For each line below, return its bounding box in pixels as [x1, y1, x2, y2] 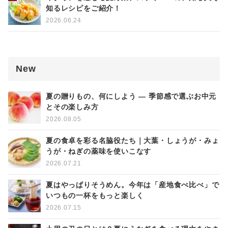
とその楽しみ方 [46, 103, 99, 111]
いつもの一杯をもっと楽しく [46, 191, 144, 199]
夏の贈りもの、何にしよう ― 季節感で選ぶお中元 [46, 92, 217, 100]
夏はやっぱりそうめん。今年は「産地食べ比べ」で [46, 181, 219, 189]
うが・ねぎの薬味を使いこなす [46, 147, 152, 155]
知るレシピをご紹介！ [46, 4, 121, 12]
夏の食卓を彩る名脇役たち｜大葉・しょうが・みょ [46, 136, 219, 145]
